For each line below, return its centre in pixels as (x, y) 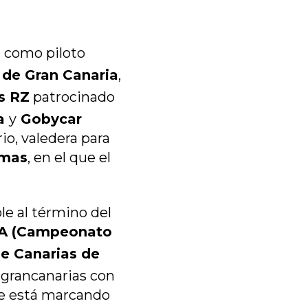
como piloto (45, 53)
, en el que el (69, 157)
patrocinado (72, 97)
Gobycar (49, 119)
